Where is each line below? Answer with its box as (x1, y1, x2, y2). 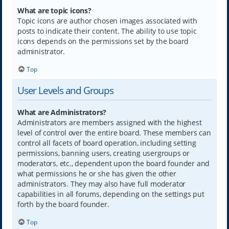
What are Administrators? (17, 107, 107, 117)
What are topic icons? (17, 6, 91, 16)
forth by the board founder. (17, 199, 109, 209)
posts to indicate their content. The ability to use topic (17, 26, 197, 36)
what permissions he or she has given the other (17, 168, 176, 178)
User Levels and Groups (17, 83, 113, 97)
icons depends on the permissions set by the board (17, 36, 189, 47)
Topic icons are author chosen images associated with (17, 16, 197, 26)
